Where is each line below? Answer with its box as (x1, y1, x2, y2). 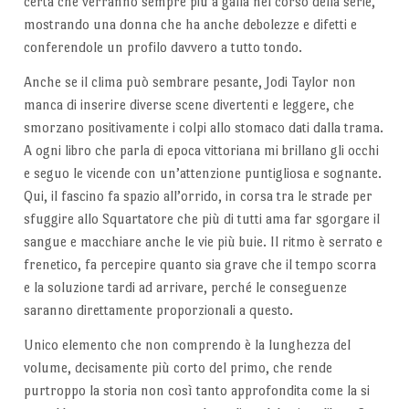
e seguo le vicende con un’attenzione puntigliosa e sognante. (23, 165, 382, 182)
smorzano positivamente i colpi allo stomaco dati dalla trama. (23, 120, 383, 136)
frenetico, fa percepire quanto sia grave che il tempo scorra (23, 257, 376, 273)
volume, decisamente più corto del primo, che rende (23, 360, 332, 375)
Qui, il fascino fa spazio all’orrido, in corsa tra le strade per (23, 188, 372, 204)
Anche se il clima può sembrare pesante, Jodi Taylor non (23, 74, 356, 90)
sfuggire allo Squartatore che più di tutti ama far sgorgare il (23, 211, 380, 227)
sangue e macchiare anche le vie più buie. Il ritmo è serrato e (23, 234, 383, 250)
